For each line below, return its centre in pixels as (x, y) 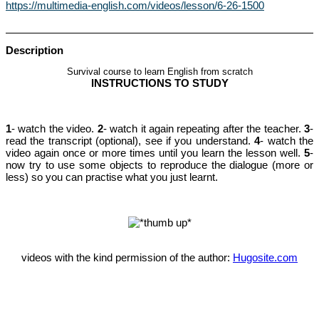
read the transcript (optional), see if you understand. (130, 141)
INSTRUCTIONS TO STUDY (159, 83)
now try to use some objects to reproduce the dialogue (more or (159, 165)
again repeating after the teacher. (225, 129)
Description (35, 50)
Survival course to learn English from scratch (159, 72)
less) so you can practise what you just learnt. (112, 177)
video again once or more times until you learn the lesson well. (155, 153)
